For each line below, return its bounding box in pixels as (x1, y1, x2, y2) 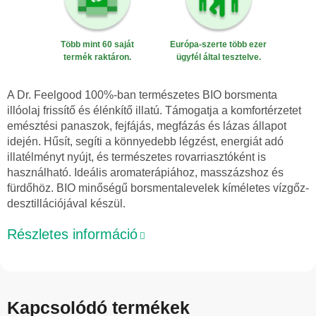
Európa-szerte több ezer (170, 39, 267, 50)
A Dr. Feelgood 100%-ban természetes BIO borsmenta (7, 88, 277, 101)
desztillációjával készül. (7, 197, 126, 209)
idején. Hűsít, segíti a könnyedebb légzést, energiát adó (7, 135, 284, 147)
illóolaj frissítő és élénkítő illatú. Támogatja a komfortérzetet (7, 104, 301, 116)
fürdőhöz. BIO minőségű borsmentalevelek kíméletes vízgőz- (7, 181, 309, 194)
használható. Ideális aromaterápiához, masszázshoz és (7, 166, 284, 178)
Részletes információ (7, 226, 138, 242)
